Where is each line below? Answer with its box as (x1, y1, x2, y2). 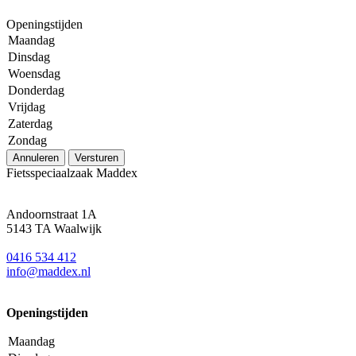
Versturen (75, 151, 118, 164)
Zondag (8, 133, 47, 147)
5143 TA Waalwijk (6, 221, 102, 235)
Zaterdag (8, 116, 52, 130)
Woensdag (8, 66, 60, 80)
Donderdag (8, 83, 64, 97)
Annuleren (13, 151, 59, 164)
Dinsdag (8, 49, 50, 64)
